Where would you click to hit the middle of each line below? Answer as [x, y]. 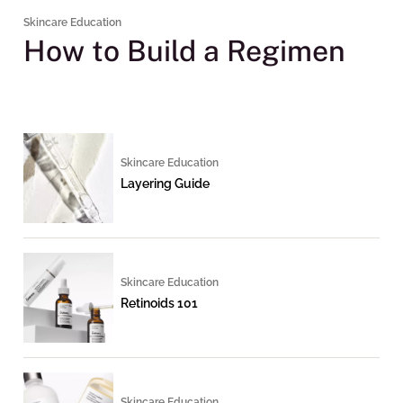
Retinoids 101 [159, 304]
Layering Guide [165, 184]
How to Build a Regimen [184, 50]
